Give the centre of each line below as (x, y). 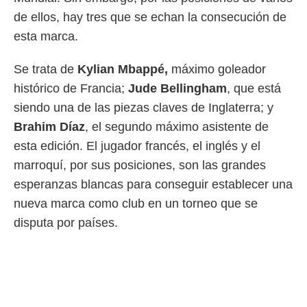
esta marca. (46, 37)
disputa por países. (66, 223)
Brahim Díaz (49, 127)
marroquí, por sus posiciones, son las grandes (140, 165)
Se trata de (46, 70)
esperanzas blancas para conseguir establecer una (153, 185)
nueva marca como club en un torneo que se (136, 204)
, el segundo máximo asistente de (177, 127)
